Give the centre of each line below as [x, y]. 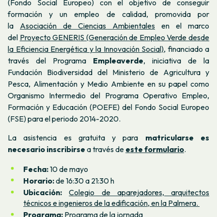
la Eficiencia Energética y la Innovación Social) [86, 49]
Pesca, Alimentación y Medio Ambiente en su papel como [108, 84]
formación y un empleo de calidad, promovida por [108, 14]
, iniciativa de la [176, 61]
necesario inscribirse [46, 149]
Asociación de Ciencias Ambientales [87, 26]
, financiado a [186, 49]
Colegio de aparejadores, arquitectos [139, 193]
